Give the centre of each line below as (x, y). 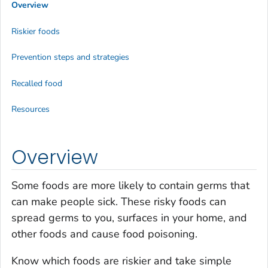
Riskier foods (36, 31)
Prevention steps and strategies (70, 57)
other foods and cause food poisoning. (104, 234)
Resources (31, 109)
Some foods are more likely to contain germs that (130, 186)
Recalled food (37, 83)
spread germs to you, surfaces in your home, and (129, 218)
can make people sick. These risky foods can (119, 202)
